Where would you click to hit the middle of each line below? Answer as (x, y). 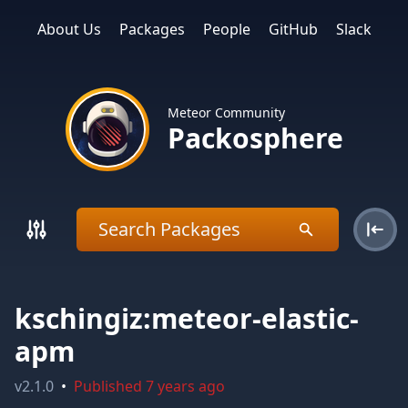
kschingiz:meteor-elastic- (187, 318)
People (226, 29)
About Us (69, 29)
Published (110, 386)
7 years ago (185, 386)
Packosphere (255, 138)
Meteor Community (226, 112)
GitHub (293, 29)
